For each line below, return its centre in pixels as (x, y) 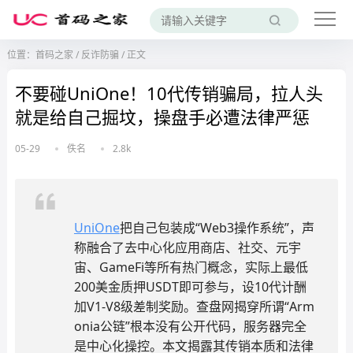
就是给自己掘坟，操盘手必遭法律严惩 (162, 117)
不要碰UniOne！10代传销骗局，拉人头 (169, 93)
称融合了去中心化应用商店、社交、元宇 (187, 247)
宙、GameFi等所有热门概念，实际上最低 (191, 267)
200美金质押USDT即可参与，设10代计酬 (190, 287)
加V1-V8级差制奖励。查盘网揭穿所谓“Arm (194, 307)
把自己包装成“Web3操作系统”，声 (217, 228)
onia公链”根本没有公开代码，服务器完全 (190, 326)
